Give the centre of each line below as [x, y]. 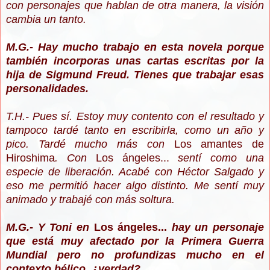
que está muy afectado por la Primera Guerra [135, 241]
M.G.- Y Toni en [50, 228]
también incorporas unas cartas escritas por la [135, 61]
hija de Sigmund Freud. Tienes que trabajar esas [135, 75]
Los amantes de [219, 144]
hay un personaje [218, 228]
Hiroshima [30, 158]
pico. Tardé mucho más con [90, 144]
